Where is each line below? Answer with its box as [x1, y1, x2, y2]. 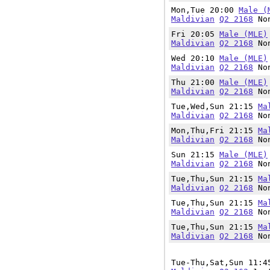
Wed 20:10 [171, 54, 219, 63]
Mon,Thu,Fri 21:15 [171, 126, 258, 135]
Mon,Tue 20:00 [171, 5, 239, 14]
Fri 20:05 [171, 30, 219, 39]
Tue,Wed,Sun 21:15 [171, 102, 258, 111]
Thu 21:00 [171, 78, 219, 87]
